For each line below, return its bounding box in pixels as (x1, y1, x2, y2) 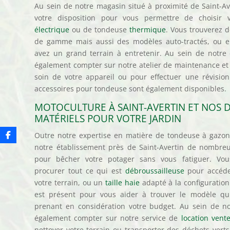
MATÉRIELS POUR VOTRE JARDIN (34, 111, 182, 125)
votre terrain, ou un (34, 177, 106, 187)
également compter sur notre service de (34, 213, 181, 223)
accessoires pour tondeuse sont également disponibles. (34, 83, 227, 93)
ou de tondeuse (69, 24, 130, 34)
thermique (129, 24, 166, 34)
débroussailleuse (125, 165, 184, 176)
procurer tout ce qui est (34, 165, 125, 176)
